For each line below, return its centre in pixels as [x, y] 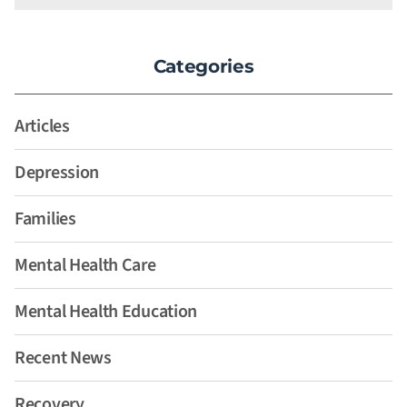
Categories [203, 67]
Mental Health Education [106, 312]
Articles [42, 127]
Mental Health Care [85, 266]
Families [45, 219]
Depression [57, 173]
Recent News [63, 358]
